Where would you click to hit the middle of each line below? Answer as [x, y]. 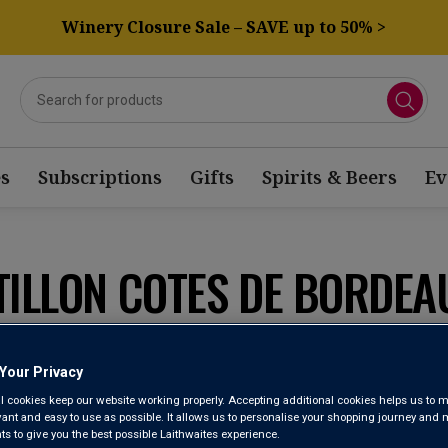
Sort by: [47, 353]
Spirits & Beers [329, 177]
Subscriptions [99, 177]
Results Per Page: [281, 353]
